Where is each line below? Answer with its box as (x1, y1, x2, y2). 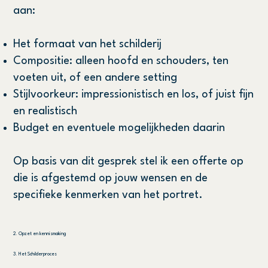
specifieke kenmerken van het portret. (13, 189, 203, 200)
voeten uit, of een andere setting (13, 72, 178, 83)
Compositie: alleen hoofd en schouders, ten (13, 55, 229, 66)
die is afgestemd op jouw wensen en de (13, 172, 208, 184)
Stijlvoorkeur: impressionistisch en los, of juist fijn (13, 89, 254, 100)
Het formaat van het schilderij (13, 38, 162, 50)
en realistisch (13, 105, 78, 117)
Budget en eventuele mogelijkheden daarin (13, 122, 226, 133)
